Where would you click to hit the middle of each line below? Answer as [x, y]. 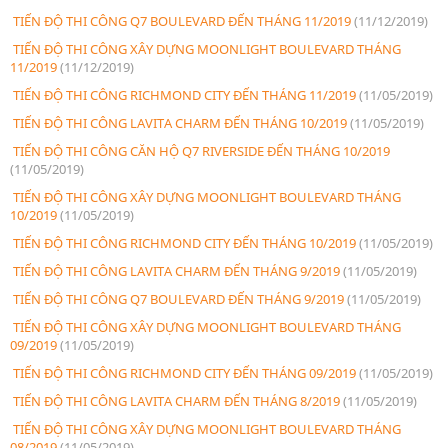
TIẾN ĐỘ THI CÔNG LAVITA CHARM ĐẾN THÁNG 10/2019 [180, 122]
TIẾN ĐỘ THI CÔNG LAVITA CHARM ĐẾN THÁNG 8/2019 [176, 400]
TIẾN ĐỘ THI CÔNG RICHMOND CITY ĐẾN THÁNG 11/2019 [184, 94]
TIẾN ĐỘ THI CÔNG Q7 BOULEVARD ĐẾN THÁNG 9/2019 [178, 298]
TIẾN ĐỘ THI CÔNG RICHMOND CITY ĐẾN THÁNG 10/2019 [184, 242]
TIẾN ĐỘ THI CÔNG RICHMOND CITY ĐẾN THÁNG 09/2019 [184, 372]
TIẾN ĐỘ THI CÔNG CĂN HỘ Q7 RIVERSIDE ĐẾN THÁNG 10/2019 [200, 150]
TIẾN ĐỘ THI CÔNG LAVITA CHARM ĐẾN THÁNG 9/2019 [176, 270]
